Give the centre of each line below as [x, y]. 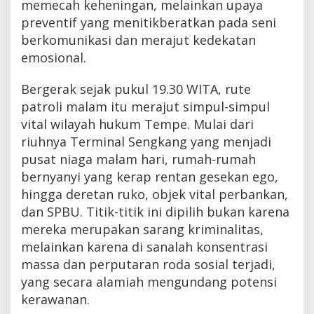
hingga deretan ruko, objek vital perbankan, [155, 194]
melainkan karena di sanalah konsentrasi [144, 246]
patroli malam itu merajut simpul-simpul [145, 106]
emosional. [54, 57]
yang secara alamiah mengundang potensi [149, 281]
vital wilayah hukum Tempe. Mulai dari [137, 124]
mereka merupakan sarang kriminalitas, [142, 229]
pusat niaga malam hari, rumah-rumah [138, 159]
